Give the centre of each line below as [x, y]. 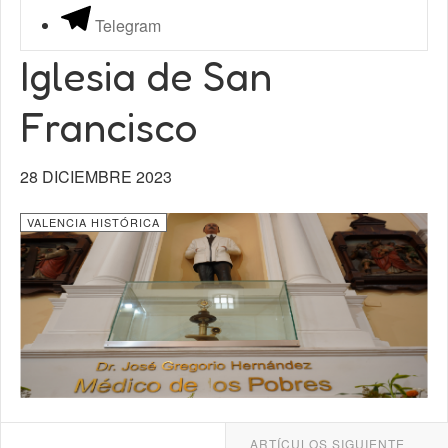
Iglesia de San [146, 76]
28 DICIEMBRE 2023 [96, 176]
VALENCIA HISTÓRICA [93, 222]
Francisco [108, 127]
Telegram [128, 25]
